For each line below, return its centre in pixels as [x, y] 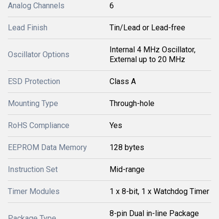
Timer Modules [34, 191]
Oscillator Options [39, 54]
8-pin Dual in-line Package [154, 213]
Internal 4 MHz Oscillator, [153, 49]
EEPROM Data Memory [47, 147]
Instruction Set [33, 169]
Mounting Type [33, 103]
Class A [123, 81]
